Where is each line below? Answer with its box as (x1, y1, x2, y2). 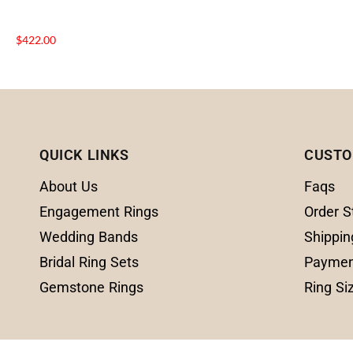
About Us (39, 178, 98, 195)
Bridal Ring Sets (39, 254, 139, 271)
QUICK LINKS (39, 147, 129, 164)
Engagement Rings (39, 203, 158, 221)
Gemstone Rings (39, 279, 143, 296)
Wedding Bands (39, 229, 138, 246)
